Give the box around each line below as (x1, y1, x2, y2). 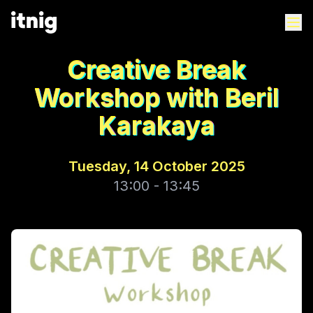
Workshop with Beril (34, 82, 279, 113)
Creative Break (67, 54, 246, 85)
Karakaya (98, 110, 215, 141)
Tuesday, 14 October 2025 (68, 158, 245, 175)
